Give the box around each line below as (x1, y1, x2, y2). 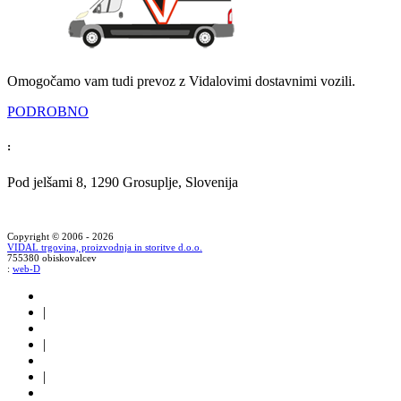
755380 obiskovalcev (7, 252, 97, 263)
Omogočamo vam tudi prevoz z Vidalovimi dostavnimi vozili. (7, 73, 355, 90)
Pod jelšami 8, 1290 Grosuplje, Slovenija (7, 174, 238, 190)
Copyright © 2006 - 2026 (7, 230, 114, 242)
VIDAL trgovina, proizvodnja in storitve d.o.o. (7, 241, 202, 252)
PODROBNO (7, 104, 89, 120)
